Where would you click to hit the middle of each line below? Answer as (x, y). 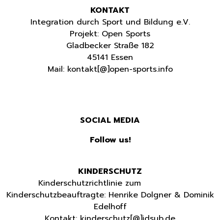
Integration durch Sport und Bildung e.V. (110, 22)
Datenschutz (134, 89)
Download (163, 183)
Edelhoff (110, 206)
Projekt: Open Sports (110, 34)
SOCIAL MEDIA (110, 120)
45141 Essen (110, 57)
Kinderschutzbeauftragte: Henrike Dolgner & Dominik (110, 195)
